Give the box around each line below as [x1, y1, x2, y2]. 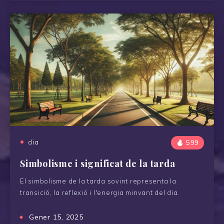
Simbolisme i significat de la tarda [20, 157, 175, 169]
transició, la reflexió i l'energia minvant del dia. [20, 188, 180, 196]
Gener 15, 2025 [29, 212, 83, 221]
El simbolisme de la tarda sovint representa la [20, 176, 176, 185]
